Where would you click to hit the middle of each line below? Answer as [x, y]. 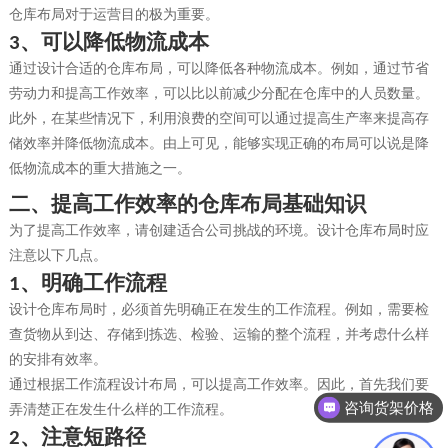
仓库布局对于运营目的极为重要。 [113, 14]
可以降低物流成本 [124, 41]
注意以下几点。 [57, 255]
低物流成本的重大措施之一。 [99, 168]
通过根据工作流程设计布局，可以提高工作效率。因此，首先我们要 [218, 384]
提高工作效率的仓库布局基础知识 [208, 203]
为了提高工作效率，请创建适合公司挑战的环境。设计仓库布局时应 [218, 230]
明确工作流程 [103, 282]
